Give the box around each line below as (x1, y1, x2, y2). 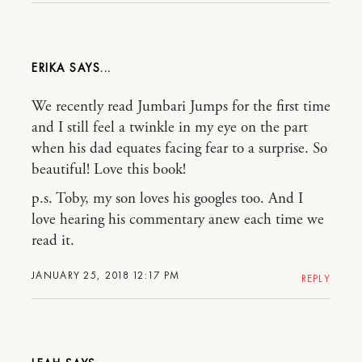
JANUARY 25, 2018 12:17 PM (32, 267, 180, 282)
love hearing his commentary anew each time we (32, 209, 324, 229)
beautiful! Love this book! (32, 159, 186, 179)
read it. (32, 230, 74, 250)
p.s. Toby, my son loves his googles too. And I (32, 188, 303, 208)
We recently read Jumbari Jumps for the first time (32, 96, 330, 116)
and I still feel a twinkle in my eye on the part (32, 117, 308, 137)
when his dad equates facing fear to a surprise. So (32, 138, 327, 158)
